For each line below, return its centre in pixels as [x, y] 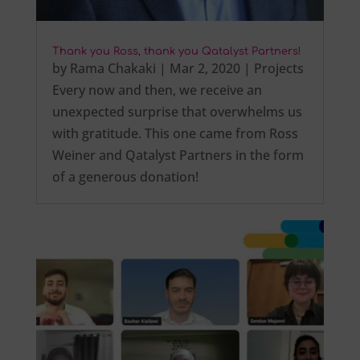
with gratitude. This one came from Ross [175, 133]
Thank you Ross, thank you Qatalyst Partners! [176, 51]
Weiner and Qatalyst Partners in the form [178, 155]
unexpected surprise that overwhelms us [177, 111]
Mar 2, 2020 [205, 68]
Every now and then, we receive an [157, 90]
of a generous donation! [125, 176]
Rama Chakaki [112, 68]
